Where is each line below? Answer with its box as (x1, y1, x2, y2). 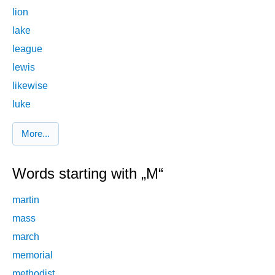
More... (21, 128, 50, 139)
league (12, 43, 42, 54)
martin (12, 194, 39, 205)
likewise (12, 80, 48, 91)
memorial (12, 249, 53, 260)
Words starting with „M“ (12, 165, 163, 182)
